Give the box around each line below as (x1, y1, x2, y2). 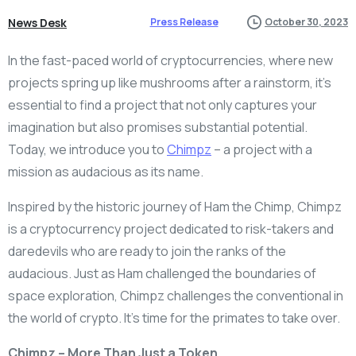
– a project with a (211, 140, 312, 158)
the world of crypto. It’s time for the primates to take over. (8, 308, 340, 327)
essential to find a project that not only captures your (8, 95, 317, 114)
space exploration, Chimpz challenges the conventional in (8, 286, 343, 304)
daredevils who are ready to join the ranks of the (8, 242, 286, 260)
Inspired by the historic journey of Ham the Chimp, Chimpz (8, 197, 342, 215)
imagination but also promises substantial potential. (8, 118, 308, 136)
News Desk (8, 14, 67, 30)
